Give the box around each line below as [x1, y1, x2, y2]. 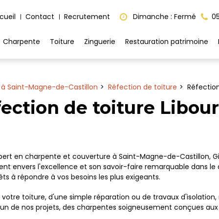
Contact [25, 12, 54, 22]
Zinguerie [84, 37, 115, 46]
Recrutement [64, 12, 110, 22]
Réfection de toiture [108, 82, 177, 92]
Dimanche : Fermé [131, 12, 196, 22]
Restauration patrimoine [125, 37, 208, 46]
